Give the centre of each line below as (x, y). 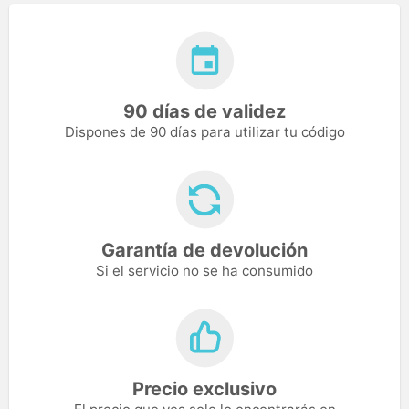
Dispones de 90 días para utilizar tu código (204, 131)
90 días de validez (204, 111)
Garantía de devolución (204, 250)
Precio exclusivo (204, 388)
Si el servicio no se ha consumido (204, 270)
